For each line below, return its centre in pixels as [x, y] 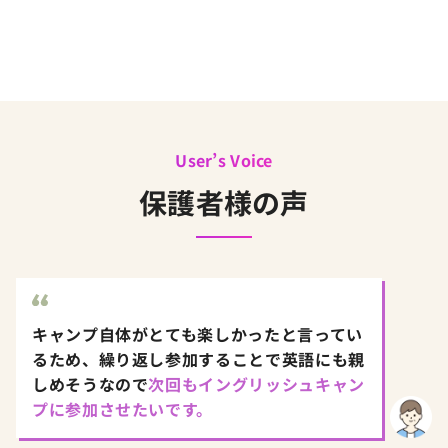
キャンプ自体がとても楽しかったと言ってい [197, 334]
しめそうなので [90, 384]
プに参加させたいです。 [123, 409]
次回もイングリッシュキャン [256, 384]
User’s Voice [224, 159]
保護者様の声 [224, 201]
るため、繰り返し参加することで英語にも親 [198, 359]
